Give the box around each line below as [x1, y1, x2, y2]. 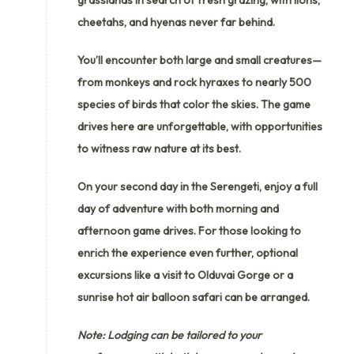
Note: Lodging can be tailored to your [77, 327, 262, 342]
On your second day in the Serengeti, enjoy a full [77, 179, 318, 194]
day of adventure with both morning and [77, 201, 279, 216]
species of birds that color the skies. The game [77, 96, 311, 111]
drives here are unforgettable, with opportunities [77, 119, 322, 134]
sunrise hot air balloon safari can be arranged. [77, 289, 310, 304]
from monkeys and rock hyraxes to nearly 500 [77, 74, 311, 89]
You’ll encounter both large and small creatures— [77, 52, 322, 67]
